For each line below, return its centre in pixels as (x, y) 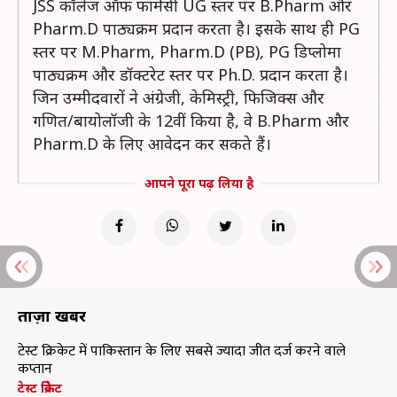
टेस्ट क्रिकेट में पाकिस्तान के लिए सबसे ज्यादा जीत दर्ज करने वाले (182, 351)
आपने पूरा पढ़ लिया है (198, 183)
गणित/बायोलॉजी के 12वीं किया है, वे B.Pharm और (191, 121)
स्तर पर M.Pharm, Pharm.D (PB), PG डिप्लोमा (187, 51)
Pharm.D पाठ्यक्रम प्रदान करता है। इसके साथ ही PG (196, 28)
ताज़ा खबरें (52, 315)
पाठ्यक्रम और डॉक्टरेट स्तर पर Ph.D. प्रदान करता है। (191, 74)
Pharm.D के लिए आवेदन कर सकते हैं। (152, 144)
